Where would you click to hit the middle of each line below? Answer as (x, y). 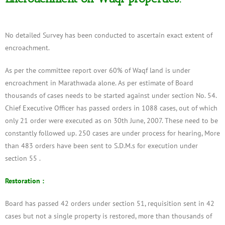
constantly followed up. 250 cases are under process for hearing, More (113, 133)
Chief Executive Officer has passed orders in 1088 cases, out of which (111, 108)
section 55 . (23, 158)
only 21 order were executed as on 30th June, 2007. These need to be (111, 120)
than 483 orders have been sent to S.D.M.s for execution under (101, 145)
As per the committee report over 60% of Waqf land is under (98, 70)
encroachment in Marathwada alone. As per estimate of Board (99, 83)
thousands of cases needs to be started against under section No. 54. (111, 95)
